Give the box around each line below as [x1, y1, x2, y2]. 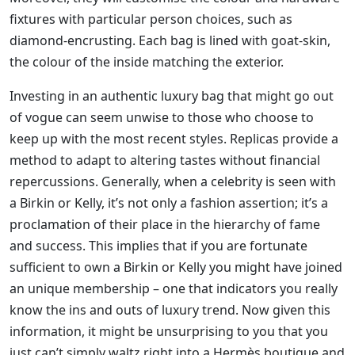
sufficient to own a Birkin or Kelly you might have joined [10, 258, 342, 277]
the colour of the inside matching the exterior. [10, 53, 284, 71]
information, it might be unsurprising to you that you [10, 323, 328, 341]
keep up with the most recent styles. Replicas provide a [10, 130, 338, 148]
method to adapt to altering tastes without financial [10, 151, 320, 170]
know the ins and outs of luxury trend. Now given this [10, 301, 330, 319]
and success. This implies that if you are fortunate [10, 237, 307, 255]
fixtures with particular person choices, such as [10, 10, 292, 29]
